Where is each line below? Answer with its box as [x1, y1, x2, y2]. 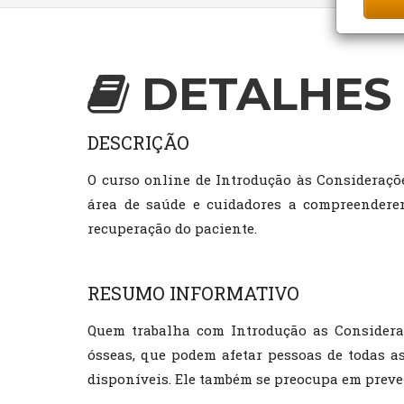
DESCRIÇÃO [87, 131, 189, 154]
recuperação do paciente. [87, 219, 257, 237]
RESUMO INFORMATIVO [87, 281, 299, 305]
